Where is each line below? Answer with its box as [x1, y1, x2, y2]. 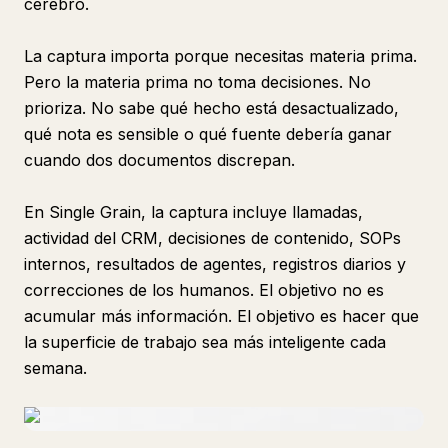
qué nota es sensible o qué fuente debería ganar [24, 124, 392, 144]
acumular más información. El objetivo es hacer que [24, 306, 419, 326]
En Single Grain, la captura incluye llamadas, [24, 202, 363, 222]
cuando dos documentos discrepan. [24, 150, 295, 170]
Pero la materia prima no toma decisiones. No [24, 72, 371, 92]
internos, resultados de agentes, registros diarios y [24, 254, 406, 274]
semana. [24, 358, 87, 378]
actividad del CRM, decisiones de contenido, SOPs [24, 228, 401, 248]
